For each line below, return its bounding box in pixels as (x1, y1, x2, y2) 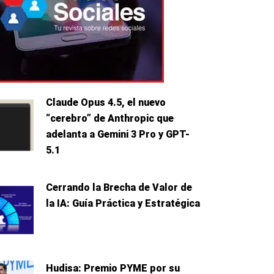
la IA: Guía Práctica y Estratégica (45, 198, 200, 210)
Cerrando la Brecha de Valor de (45, 182, 192, 194)
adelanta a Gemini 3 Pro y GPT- (45, 128, 190, 141)
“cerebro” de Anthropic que (45, 113, 174, 125)
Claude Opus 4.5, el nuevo (45, 97, 166, 109)
